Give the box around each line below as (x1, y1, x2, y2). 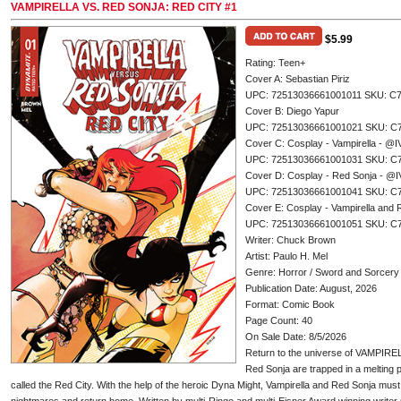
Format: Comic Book (245, 299, 335, 310)
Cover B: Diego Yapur (245, 106, 339, 116)
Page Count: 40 (245, 315, 312, 326)
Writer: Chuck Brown (245, 235, 336, 245)
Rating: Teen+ (245, 57, 305, 68)
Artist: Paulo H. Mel (245, 251, 328, 261)
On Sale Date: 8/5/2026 (245, 331, 346, 342)
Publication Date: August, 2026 (245, 283, 377, 294)
